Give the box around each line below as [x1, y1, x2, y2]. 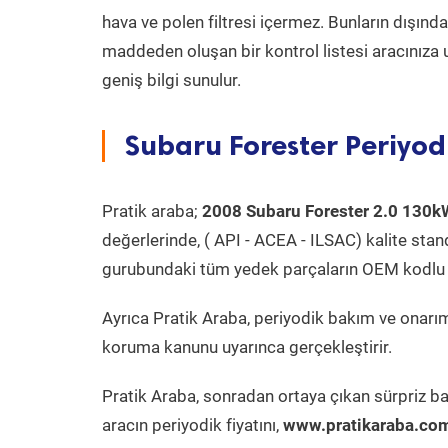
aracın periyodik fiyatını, [102, 415, 283, 435]
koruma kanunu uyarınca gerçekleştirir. [102, 337, 392, 357]
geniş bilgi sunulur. [102, 70, 241, 90]
